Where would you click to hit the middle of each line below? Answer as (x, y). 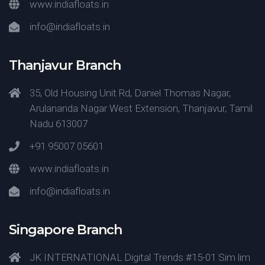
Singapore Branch (65, 230)
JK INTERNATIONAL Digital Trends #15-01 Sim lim (140, 257)
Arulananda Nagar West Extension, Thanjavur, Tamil (141, 108)
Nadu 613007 (59, 124)
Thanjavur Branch (65, 65)
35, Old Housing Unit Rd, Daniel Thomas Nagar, (130, 93)
